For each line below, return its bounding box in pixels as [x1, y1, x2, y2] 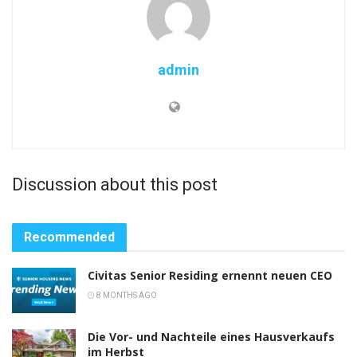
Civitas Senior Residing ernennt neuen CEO [88, 267, 332, 283]
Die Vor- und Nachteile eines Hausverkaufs [88, 328, 335, 344]
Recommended [24, 229, 115, 245]
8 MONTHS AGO [95, 290, 157, 300]
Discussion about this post [12, 174, 218, 194]
